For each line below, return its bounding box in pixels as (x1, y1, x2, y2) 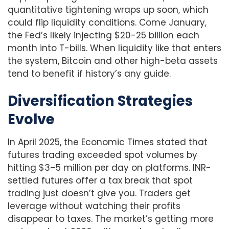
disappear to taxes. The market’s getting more (8, 212, 214, 225)
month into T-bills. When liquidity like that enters (8, 42, 221, 55)
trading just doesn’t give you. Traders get (8, 187, 191, 199)
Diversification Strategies (8, 90, 193, 111)
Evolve (8, 109, 55, 129)
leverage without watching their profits (8, 199, 180, 212)
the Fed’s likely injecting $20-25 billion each (8, 29, 199, 42)
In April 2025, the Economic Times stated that (8, 135, 208, 148)
